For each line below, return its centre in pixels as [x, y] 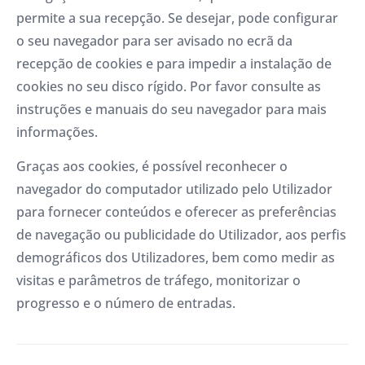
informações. [57, 132]
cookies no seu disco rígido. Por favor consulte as [169, 86]
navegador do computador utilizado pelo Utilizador [174, 189]
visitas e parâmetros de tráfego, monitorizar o [158, 281]
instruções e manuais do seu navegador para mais [172, 109]
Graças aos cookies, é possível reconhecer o [152, 167]
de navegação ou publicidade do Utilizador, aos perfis [181, 235]
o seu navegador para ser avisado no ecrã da [154, 40]
